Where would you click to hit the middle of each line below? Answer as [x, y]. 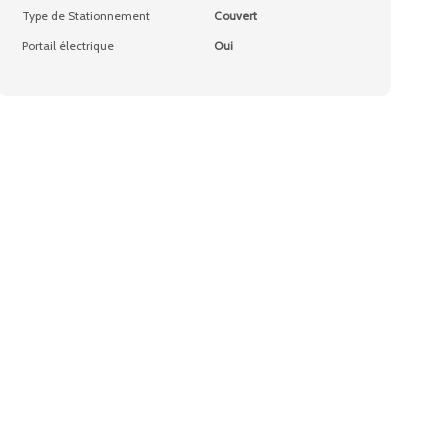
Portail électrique [68, 45]
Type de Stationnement [86, 15]
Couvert [235, 15]
